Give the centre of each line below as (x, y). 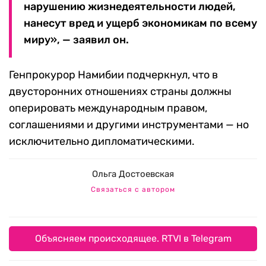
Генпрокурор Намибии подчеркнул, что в (113, 75)
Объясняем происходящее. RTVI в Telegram (133, 239)
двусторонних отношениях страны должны (120, 92)
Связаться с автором (133, 190)
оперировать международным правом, (108, 108)
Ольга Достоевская (133, 174)
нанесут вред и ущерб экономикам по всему (140, 23)
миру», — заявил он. (76, 40)
